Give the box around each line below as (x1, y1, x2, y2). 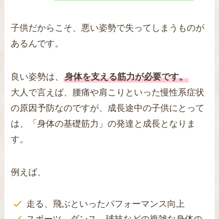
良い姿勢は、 (11, 71, 64, 82)
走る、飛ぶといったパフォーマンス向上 (26, 199, 185, 209)
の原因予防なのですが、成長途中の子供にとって (11, 103, 205, 113)
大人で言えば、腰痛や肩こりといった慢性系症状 (11, 87, 205, 97)
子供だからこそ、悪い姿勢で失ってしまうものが (11, 22, 205, 33)
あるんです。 (11, 38, 64, 48)
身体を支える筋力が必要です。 (65, 71, 188, 82)
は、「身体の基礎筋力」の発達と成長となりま (11, 118, 196, 129)
